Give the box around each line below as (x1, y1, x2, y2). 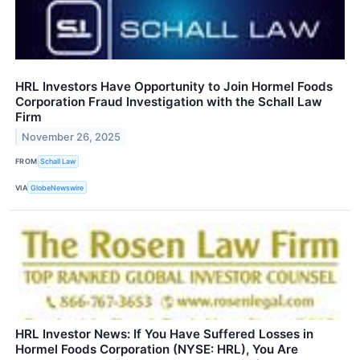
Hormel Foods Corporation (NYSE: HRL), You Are (15, 342, 298, 358)
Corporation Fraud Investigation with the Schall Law (15, 93, 322, 109)
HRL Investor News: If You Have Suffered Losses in (15, 326, 313, 342)
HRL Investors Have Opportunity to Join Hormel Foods (15, 78, 333, 94)
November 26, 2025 (22, 130, 121, 143)
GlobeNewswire (31, 182, 84, 192)
